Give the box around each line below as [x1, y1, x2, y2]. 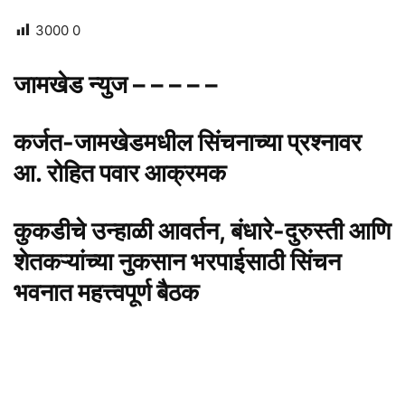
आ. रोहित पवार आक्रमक [14, 158, 226, 189]
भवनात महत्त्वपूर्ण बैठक [14, 278, 199, 308]
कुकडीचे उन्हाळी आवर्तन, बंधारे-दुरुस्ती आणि [14, 216, 391, 247]
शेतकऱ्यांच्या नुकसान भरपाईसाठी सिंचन [14, 247, 341, 278]
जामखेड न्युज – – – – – [14, 70, 223, 100]
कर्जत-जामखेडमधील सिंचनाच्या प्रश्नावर [14, 127, 362, 158]
